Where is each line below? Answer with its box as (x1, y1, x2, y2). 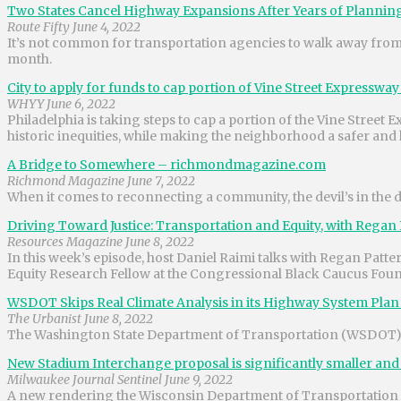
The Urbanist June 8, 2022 (7, 310, 153, 327)
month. (7, 50, 55, 67)
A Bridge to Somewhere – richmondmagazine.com (7, 156, 326, 173)
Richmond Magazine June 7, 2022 (7, 172, 195, 189)
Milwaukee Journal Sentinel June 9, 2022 (7, 371, 233, 388)
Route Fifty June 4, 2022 (7, 18, 141, 35)
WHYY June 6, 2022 (7, 95, 115, 112)
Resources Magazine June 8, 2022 (7, 233, 194, 250)
